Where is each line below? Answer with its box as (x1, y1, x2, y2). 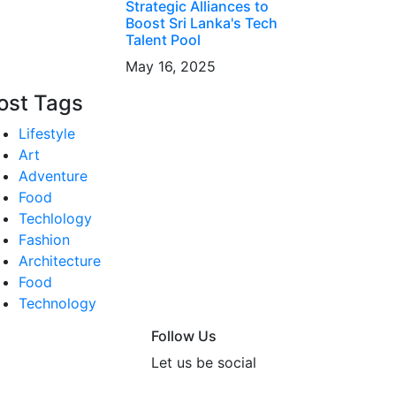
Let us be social (151, 354, 256, 371)
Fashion (19, 231, 70, 248)
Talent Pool (125, 31, 201, 49)
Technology (19, 294, 96, 312)
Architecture (19, 252, 101, 270)
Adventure (19, 167, 88, 185)
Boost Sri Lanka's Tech (125, 14, 278, 32)
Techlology (19, 209, 92, 227)
